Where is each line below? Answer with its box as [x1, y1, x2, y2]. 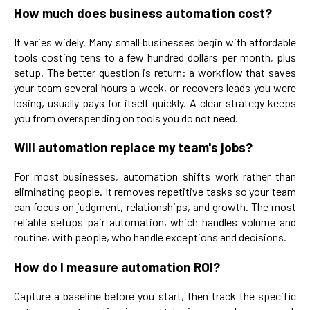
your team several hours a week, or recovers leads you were [14, 80, 296, 94]
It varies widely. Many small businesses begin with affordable [14, 35, 296, 48]
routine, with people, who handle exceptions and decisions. [14, 230, 286, 244]
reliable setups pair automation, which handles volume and [14, 215, 296, 229]
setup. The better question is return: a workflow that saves [14, 65, 296, 79]
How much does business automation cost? [14, 5, 272, 21]
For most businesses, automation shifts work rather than [14, 170, 296, 183]
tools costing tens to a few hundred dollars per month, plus [14, 50, 296, 64]
